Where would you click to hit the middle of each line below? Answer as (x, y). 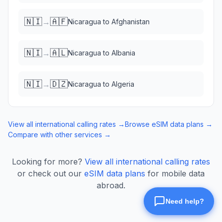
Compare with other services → (59, 135)
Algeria (123, 84)
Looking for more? (47, 162)
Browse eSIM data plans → (169, 124)
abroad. (111, 185)
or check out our (50, 173)
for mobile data (176, 173)
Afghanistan (131, 22)
